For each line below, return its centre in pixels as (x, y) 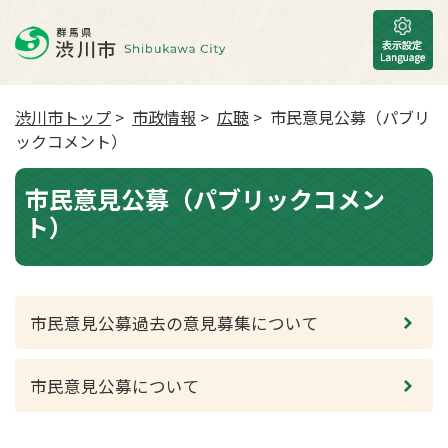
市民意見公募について (115, 386)
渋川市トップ (63, 117)
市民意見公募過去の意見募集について (174, 323)
